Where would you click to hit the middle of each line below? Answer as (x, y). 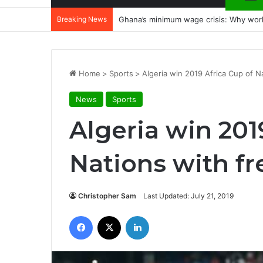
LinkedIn (164, 215)
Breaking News (82, 19)
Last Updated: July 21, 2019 (188, 196)
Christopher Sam (107, 196)
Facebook (110, 215)
